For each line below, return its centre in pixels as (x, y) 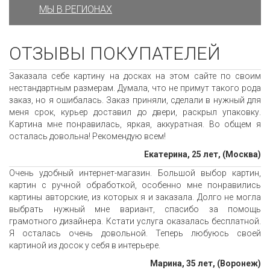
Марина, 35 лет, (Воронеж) (206, 264)
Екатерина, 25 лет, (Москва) (202, 155)
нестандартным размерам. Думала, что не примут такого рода (135, 88)
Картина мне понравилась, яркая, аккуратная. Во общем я (135, 124)
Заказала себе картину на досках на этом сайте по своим (135, 76)
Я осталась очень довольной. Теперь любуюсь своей (135, 234)
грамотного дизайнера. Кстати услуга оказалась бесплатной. (135, 221)
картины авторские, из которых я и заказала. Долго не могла (135, 197)
